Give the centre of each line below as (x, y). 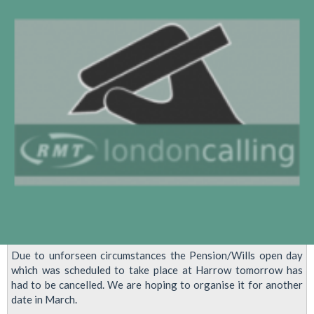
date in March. (44, 300)
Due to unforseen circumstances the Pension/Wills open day (157, 255)
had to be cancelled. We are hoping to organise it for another (157, 285)
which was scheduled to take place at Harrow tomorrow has (157, 270)
